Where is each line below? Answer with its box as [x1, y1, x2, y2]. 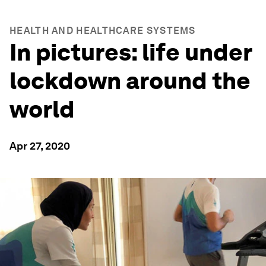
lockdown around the [9, 66, 251, 95]
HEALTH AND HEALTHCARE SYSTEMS [9, 25, 196, 36]
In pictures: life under [9, 38, 252, 66]
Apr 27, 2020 [9, 140, 70, 152]
